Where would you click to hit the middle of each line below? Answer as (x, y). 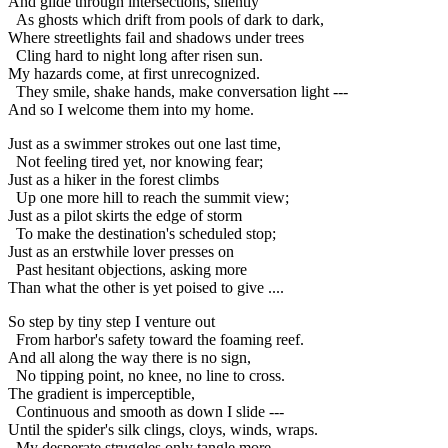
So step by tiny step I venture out (111, 322)
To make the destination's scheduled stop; (142, 234)
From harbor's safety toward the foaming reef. (156, 340)
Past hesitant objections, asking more (127, 270)
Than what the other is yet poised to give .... (146, 288)
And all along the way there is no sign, (129, 358)
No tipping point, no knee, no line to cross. (146, 376)
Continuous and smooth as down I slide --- (146, 412)
